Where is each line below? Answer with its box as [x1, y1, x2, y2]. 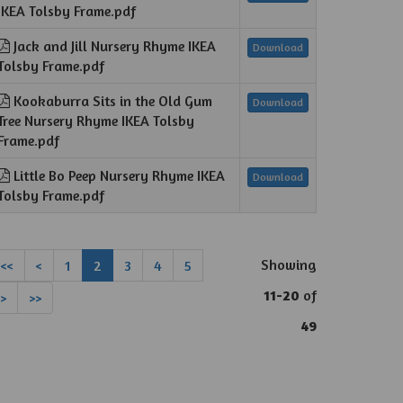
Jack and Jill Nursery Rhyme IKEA [10, 37, 217, 55]
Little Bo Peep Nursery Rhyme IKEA [10, 166, 226, 184]
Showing [261, 255, 318, 273]
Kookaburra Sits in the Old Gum [10, 92, 213, 110]
